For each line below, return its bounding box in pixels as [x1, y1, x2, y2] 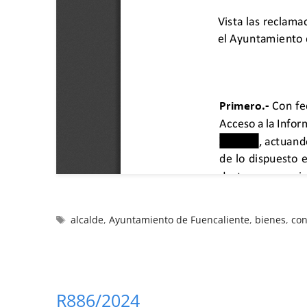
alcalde [71, 212, 104, 226]
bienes [255, 212, 286, 226]
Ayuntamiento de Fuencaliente [109, 212, 250, 226]
